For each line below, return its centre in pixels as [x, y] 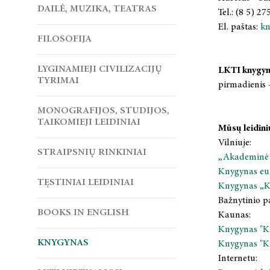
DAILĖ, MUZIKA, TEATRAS [97, 9]
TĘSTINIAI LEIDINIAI [86, 183]
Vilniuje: [235, 143]
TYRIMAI [58, 81]
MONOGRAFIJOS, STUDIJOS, [103, 111]
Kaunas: [234, 215]
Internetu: [238, 259]
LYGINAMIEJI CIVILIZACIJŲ [100, 69]
